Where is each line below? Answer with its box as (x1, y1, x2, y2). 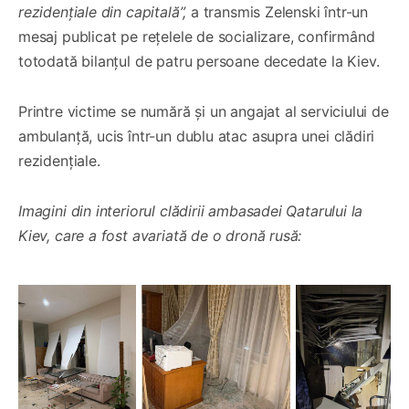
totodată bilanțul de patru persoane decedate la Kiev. (18, 51, 380, 70)
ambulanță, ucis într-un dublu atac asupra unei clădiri (18, 126, 375, 145)
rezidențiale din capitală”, (18, 2, 187, 21)
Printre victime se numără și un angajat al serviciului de (18, 101, 389, 121)
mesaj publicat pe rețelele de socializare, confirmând (18, 26, 375, 46)
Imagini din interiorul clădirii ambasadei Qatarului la (18, 201, 363, 220)
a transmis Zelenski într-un (186, 2, 369, 21)
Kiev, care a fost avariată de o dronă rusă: (18, 225, 302, 245)
